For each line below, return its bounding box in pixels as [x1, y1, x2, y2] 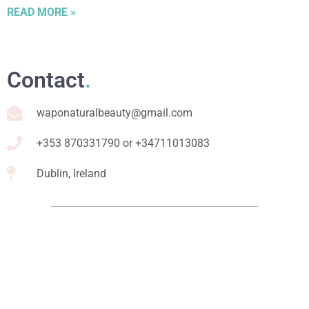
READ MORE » [7, 6, 76, 19]
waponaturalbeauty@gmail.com [36, 106, 192, 120]
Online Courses [34, 290, 110, 303]
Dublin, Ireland [36, 167, 106, 181]
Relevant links [7, 229, 144, 256]
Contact [7, 67, 85, 94]
